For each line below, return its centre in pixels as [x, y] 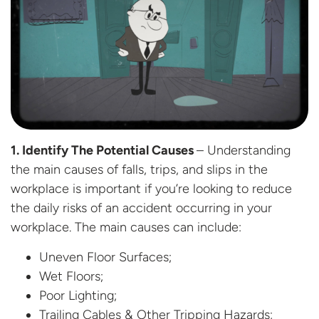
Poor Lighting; [78, 295]
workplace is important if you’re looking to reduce [151, 188]
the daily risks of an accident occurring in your [141, 208]
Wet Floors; [71, 276]
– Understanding [244, 150]
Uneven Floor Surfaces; [105, 257]
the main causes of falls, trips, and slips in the [139, 169]
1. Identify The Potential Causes [104, 150]
